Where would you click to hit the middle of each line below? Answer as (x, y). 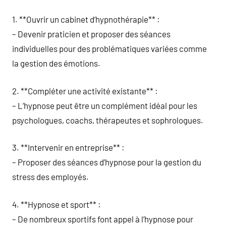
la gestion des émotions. (56, 63)
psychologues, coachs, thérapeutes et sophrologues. (108, 120)
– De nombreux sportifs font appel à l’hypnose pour (103, 219)
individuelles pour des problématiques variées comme (109, 48)
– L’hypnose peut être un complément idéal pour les (105, 105)
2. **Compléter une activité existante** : (85, 91)
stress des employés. (50, 177)
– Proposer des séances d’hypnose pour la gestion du (107, 162)
